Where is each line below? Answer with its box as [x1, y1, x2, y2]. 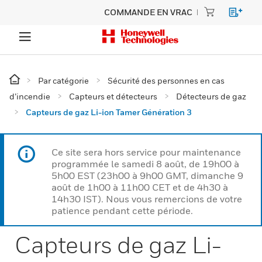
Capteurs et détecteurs [69, 91, 157, 101]
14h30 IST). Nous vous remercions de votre [51, 193, 242, 205]
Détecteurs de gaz [176, 91, 246, 101]
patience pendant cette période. [51, 205, 193, 216]
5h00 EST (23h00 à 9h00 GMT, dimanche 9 [51, 170, 243, 181]
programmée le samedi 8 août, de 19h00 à [51, 158, 239, 170]
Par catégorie [38, 75, 89, 85]
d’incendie [9, 91, 50, 101]
